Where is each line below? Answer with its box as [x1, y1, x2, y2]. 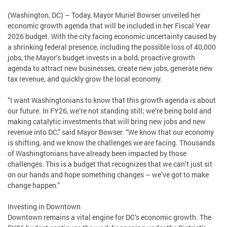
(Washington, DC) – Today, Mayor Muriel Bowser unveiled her [8, 10, 201, 20]
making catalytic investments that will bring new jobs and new [8, 116, 206, 126]
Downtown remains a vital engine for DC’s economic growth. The [8, 212, 211, 222]
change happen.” [8, 180, 61, 190]
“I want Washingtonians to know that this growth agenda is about [8, 95, 216, 105]
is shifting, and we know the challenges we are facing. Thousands [8, 137, 215, 147]
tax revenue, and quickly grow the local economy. [8, 73, 162, 84]
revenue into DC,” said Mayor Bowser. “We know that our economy [8, 127, 214, 137]
